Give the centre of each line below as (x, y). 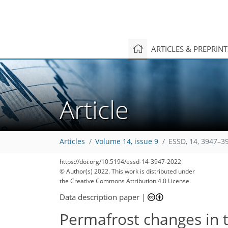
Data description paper (99, 197)
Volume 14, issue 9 (127, 142)
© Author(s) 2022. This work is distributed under (127, 171)
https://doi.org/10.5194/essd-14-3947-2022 (120, 162)
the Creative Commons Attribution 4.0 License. (125, 181)
